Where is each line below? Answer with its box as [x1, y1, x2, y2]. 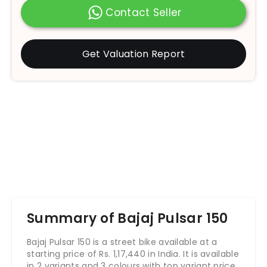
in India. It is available [148, 247, 239, 260]
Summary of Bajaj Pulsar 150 [27, 209, 228, 228]
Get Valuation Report [82, 46, 185, 61]
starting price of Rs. [27, 247, 111, 260]
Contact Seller [105, 5, 182, 20]
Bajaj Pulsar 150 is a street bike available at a [27, 235, 218, 248]
